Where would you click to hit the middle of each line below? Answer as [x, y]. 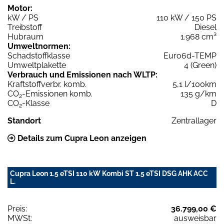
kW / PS [23, 18]
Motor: [20, 8]
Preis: [17, 209]
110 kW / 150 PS [186, 18]
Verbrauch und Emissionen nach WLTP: [82, 75]
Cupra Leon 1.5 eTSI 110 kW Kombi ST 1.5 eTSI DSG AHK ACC [109, 174]
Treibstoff [25, 27]
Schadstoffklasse [39, 56]
